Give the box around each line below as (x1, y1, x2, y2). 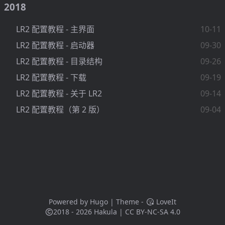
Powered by (48, 197, 90, 206)
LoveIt (154, 197, 177, 206)
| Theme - (107, 197, 146, 206)
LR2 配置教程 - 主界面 (16, 23, 94, 35)
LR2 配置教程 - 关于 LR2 (16, 87, 102, 99)
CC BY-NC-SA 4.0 (125, 207, 181, 216)
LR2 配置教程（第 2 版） (16, 103, 104, 115)
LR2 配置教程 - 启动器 (16, 39, 94, 51)
